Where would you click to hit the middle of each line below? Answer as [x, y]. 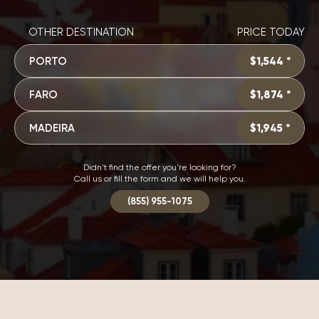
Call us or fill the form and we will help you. [159, 179]
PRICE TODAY [271, 32]
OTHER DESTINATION [81, 32]
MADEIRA [52, 128]
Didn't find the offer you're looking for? [159, 167]
